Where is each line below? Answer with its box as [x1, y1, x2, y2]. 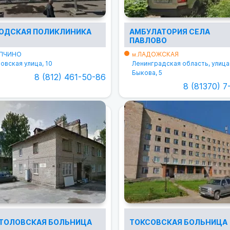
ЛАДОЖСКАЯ [137, 50, 179, 59]
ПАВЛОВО [129, 36, 167, 45]
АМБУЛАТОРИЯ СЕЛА [129, 27, 210, 36]
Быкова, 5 [131, 69, 162, 77]
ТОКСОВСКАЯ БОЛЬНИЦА [129, 217, 227, 226]
